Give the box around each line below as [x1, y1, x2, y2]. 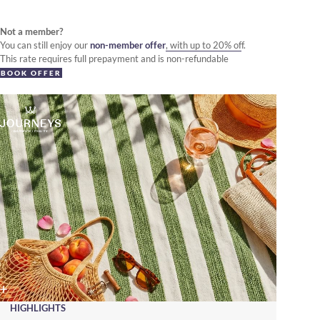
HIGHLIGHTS [10, 302, 66, 314]
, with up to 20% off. [166, 39, 246, 51]
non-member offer [90, 39, 166, 51]
